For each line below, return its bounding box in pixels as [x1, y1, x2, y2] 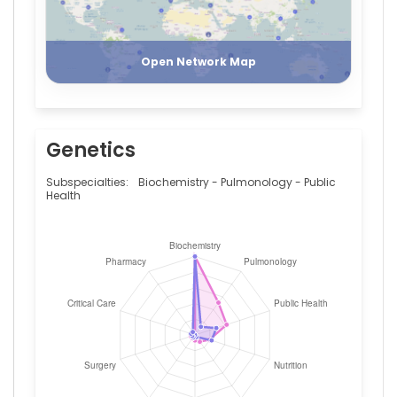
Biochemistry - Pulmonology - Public [138, 175, 336, 191]
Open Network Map [141, 54, 256, 70]
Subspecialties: [46, 175, 131, 191]
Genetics [46, 136, 136, 165]
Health [46, 188, 81, 204]
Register [148, 16, 191, 32]
